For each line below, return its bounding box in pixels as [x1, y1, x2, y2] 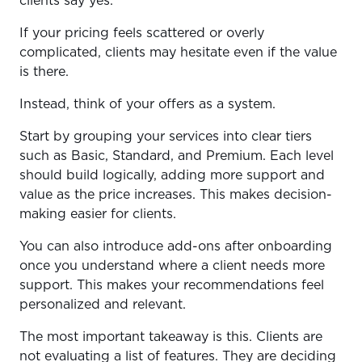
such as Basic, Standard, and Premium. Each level [19, 149, 334, 163]
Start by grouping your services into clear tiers [19, 130, 312, 144]
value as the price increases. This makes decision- [19, 188, 332, 202]
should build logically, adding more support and [19, 169, 325, 183]
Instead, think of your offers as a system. [19, 98, 280, 112]
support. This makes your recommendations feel [19, 279, 324, 293]
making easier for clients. [19, 208, 180, 221]
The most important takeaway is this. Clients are [19, 330, 322, 344]
